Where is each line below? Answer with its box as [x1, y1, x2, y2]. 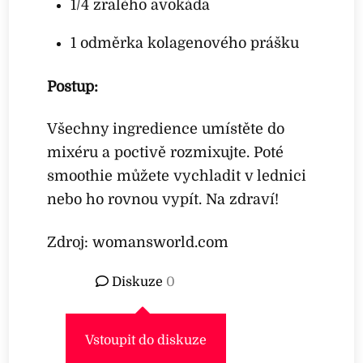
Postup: [47, 78, 99, 95]
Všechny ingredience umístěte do [47, 121, 285, 138]
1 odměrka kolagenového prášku [70, 34, 299, 51]
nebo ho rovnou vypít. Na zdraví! [47, 191, 280, 208]
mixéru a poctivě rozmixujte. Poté [47, 144, 284, 161]
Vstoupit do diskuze [85, 332, 207, 348]
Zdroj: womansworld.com [47, 233, 229, 250]
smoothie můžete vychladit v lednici [47, 168, 307, 185]
